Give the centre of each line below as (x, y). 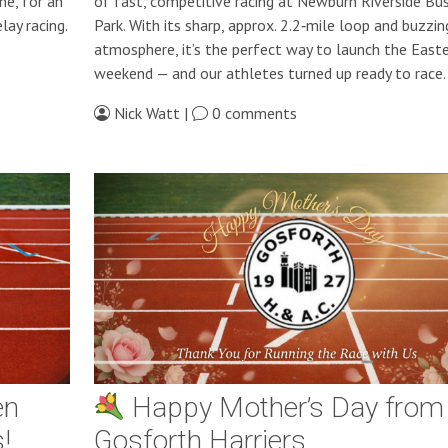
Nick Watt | (150, 112)
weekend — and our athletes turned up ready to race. (269, 72)
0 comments (252, 112)
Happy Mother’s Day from (285, 408)
